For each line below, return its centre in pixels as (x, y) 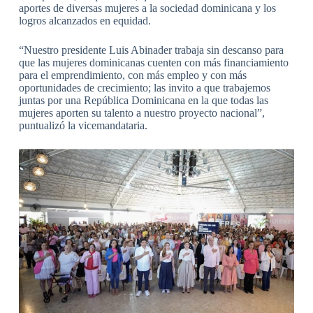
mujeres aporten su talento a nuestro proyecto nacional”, (141, 112)
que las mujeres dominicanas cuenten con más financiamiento (153, 62)
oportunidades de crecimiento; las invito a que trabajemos (144, 87)
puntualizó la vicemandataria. (83, 125)
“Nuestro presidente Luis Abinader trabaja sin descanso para (151, 50)
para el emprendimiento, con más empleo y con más (132, 75)
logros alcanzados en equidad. (85, 20)
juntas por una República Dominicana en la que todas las (143, 100)
